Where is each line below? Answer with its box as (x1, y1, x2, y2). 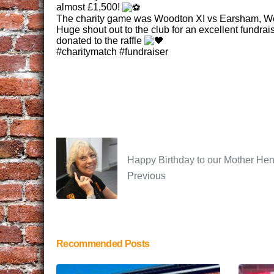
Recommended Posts (56, 238, 150, 249)
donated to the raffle (56, 35, 144, 46)
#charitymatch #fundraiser (56, 46, 168, 57)
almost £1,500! (56, 1, 122, 12)
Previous (127, 171, 166, 182)
